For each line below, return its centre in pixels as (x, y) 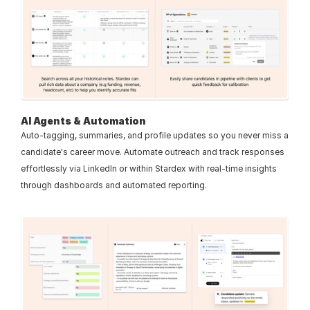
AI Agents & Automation (83, 120)
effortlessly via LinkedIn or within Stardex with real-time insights (149, 168)
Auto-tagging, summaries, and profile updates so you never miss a (155, 135)
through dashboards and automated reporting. (114, 185)
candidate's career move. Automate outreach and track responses (153, 152)
